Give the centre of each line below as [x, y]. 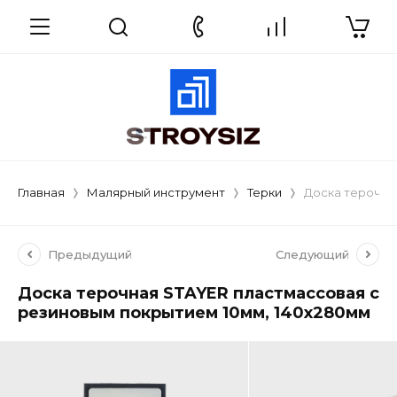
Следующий [312, 254]
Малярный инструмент [156, 192]
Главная [41, 192]
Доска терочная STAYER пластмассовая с [198, 293]
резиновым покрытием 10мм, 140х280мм [194, 313]
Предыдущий [90, 254]
